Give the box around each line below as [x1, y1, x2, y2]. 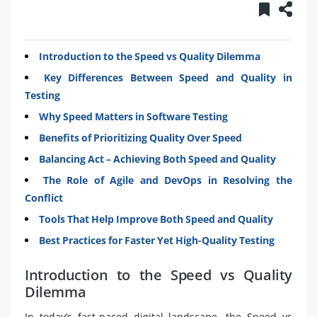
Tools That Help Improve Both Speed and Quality [39, 212, 273, 226]
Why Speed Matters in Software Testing [39, 109, 228, 123]
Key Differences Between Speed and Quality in [43, 70, 293, 84]
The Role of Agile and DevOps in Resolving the [42, 173, 293, 187]
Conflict [25, 190, 63, 204]
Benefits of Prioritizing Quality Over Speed [39, 130, 242, 144]
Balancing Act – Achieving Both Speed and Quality [39, 151, 276, 166]
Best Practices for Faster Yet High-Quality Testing [39, 233, 275, 247]
